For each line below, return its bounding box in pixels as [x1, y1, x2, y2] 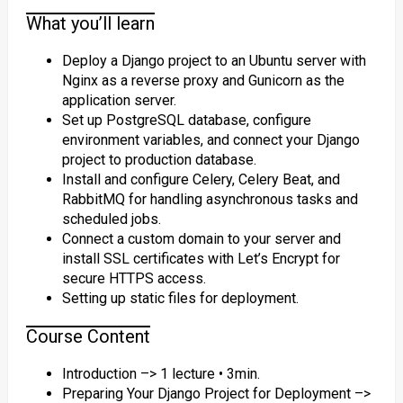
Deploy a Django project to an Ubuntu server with [61, 52, 366, 69]
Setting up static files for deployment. [61, 290, 299, 307]
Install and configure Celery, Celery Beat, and [61, 171, 340, 188]
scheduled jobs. [61, 210, 161, 228]
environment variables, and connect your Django [61, 131, 360, 148]
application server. [61, 92, 176, 109]
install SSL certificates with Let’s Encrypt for [61, 250, 340, 267]
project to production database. [61, 151, 256, 168]
